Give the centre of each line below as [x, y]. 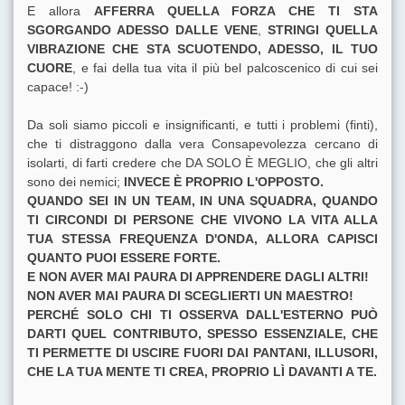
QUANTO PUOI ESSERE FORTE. [124, 258]
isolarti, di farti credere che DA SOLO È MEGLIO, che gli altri [202, 163]
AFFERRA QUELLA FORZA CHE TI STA [236, 11]
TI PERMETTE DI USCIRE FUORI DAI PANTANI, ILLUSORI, [202, 353]
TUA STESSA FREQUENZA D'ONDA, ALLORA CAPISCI [202, 239]
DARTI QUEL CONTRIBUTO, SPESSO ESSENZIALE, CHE [202, 334]
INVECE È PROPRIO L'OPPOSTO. [224, 182]
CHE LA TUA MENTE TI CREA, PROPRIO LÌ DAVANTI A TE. [202, 372]
